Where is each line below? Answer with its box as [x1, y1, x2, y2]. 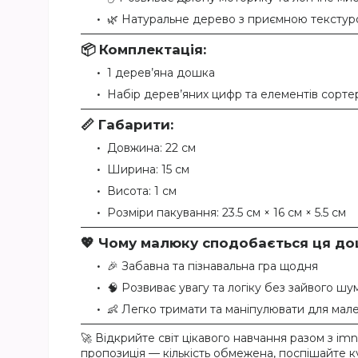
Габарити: [98, 117, 173, 133]
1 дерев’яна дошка [107, 66, 215, 81]
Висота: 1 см [107, 184, 177, 199]
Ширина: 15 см [107, 162, 189, 177]
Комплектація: [99, 42, 206, 58]
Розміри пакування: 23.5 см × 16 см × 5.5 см [107, 205, 346, 221]
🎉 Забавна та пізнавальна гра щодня [107, 259, 318, 274]
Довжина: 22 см [107, 141, 196, 156]
